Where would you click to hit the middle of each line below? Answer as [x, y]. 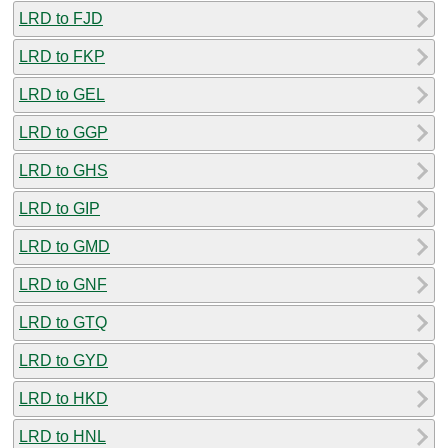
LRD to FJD [61, 18]
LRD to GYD [63, 360]
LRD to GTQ [63, 322]
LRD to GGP [63, 132]
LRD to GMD [64, 246]
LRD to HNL [62, 436]
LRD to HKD [63, 398]
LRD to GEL [62, 94]
